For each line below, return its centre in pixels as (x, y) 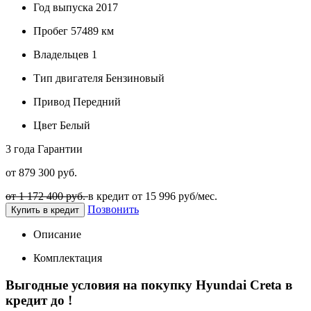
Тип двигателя (68, 78)
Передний (95, 101)
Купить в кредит (61, 210)
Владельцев (61, 54)
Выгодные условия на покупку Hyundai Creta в (149, 285)
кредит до (37, 300)
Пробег (51, 31)
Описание (57, 234)
